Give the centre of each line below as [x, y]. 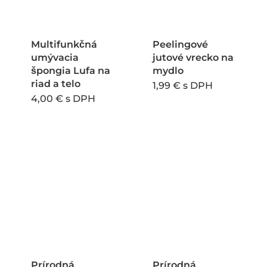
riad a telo [55, 83]
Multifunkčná [64, 44]
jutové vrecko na [193, 57]
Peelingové [181, 44]
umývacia [55, 57]
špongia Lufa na [70, 70]
